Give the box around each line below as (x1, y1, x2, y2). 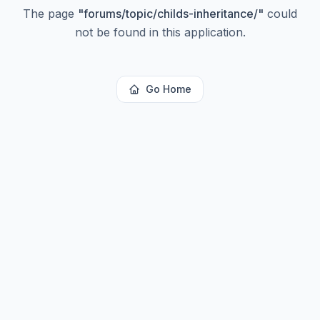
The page (23, 6, 78, 21)
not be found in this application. (74, 25, 246, 39)
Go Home (146, 83, 191, 95)
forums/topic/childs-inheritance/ (84, 6, 258, 21)
